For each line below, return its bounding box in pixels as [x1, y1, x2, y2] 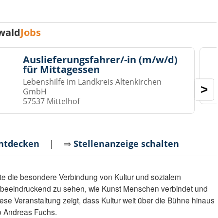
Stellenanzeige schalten [73, 138, 180, 150]
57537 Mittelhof [23, 96, 80, 107]
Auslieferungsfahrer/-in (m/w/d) [23, 53, 178, 67]
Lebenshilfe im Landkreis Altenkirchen [23, 76, 162, 88]
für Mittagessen [23, 63, 100, 76]
